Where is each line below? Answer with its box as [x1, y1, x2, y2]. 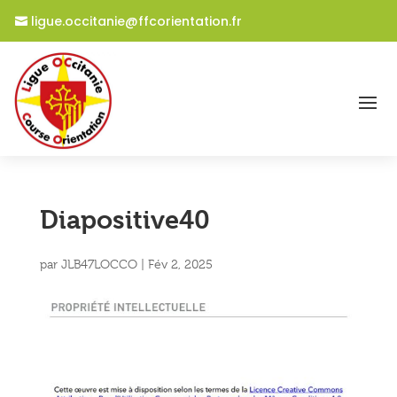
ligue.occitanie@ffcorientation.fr [31, 12, 243, 30]
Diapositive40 [39, 205, 210, 236]
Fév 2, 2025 [147, 257, 213, 272]
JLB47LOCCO [60, 257, 137, 272]
